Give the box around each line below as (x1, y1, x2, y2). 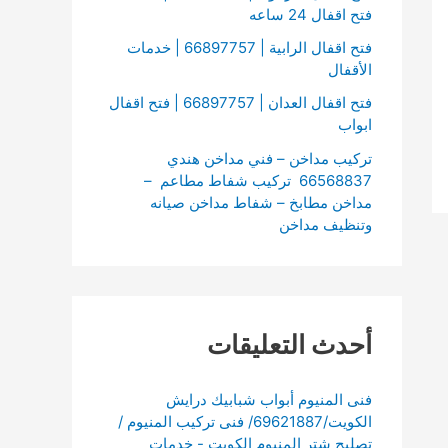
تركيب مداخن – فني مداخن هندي (167, 148, 372, 168)
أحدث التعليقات (207, 328, 372, 360)
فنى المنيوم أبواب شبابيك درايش (166, 390, 372, 409)
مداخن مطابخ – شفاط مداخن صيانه (150, 192, 372, 212)
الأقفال (328, 60, 372, 79)
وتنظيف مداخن (279, 214, 372, 234)
